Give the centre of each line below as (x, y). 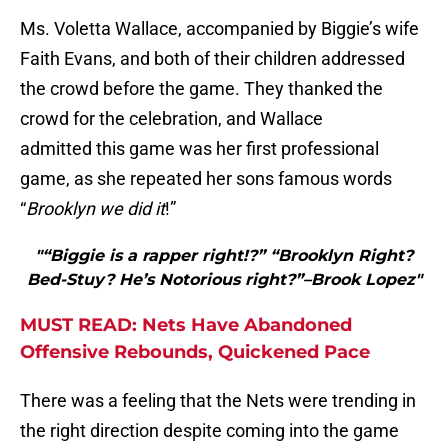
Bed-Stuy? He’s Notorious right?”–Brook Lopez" (224, 280)
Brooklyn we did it (95, 209)
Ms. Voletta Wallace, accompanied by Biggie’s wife (219, 29)
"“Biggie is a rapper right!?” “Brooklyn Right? (224, 256)
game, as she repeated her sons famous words (206, 179)
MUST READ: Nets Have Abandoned (186, 325)
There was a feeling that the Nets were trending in (218, 401)
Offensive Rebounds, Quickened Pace (195, 352)
